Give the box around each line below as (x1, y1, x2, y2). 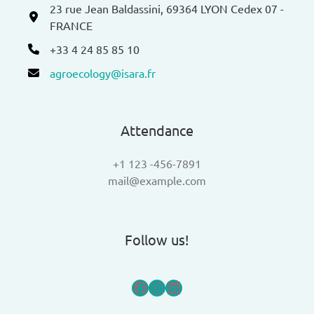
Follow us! (125, 231, 189, 249)
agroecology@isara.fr (50, 66, 156, 81)
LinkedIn (165, 276, 228, 297)
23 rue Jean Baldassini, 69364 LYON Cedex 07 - (50, 1, 284, 16)
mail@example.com (108, 173, 206, 188)
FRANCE (50, 18, 93, 33)
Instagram (148, 276, 226, 297)
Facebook (131, 276, 204, 297)
